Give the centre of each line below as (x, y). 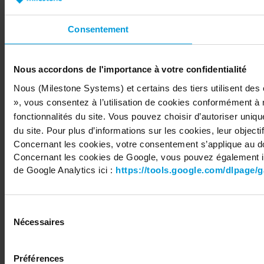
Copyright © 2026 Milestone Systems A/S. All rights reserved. (106, 77)
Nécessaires (39, 222)
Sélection (22, 209)
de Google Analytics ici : (65, 170)
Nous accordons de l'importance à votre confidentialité (130, 69)
